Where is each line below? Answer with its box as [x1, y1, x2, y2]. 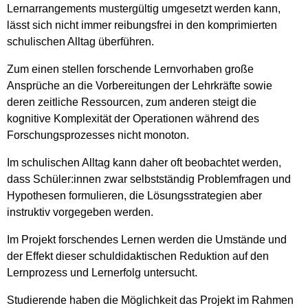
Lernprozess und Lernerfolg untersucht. [7, 266, 197, 278]
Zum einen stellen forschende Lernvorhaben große [7, 63, 254, 75]
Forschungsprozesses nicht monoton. [7, 129, 189, 141]
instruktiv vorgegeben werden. [7, 206, 153, 218]
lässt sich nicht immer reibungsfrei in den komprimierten [7, 19, 277, 31]
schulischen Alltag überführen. [7, 35, 154, 47]
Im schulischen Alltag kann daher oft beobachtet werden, [7, 156, 281, 168]
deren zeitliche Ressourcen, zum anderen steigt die [7, 96, 256, 108]
